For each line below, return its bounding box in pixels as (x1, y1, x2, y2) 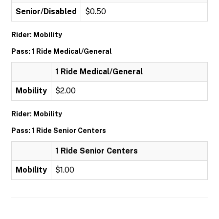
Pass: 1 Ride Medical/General (11, 47, 112, 55)
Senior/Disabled (16, 7, 77, 16)
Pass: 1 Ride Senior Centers (11, 127, 106, 134)
